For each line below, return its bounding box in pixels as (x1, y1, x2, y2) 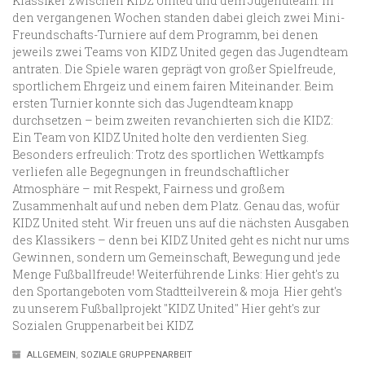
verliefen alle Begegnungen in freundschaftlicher (12, 163, 289, 179)
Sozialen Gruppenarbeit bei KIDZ (12, 317, 194, 333)
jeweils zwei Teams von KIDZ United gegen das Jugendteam (12, 43, 348, 59)
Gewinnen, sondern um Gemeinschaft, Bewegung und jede (12, 248, 341, 265)
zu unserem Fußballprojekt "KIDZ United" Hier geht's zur (12, 300, 320, 316)
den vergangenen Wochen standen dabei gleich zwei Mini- (12, 9, 345, 25)
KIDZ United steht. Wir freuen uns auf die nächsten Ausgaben (12, 214, 350, 231)
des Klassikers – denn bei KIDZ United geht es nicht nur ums (12, 231, 350, 248)
